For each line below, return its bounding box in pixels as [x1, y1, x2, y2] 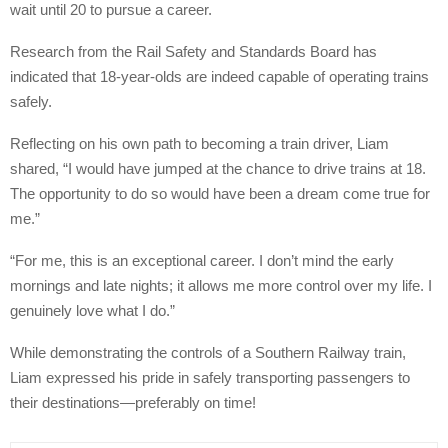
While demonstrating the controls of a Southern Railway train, [10, 343, 406, 361]
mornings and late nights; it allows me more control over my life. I [10, 276, 432, 294]
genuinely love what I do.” [10, 301, 175, 319]
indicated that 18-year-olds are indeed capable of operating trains [10, 67, 429, 85]
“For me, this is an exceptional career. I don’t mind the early [10, 251, 394, 269]
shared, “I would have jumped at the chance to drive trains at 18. [10, 159, 426, 177]
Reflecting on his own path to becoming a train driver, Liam [10, 134, 389, 152]
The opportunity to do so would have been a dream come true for [10, 184, 430, 202]
